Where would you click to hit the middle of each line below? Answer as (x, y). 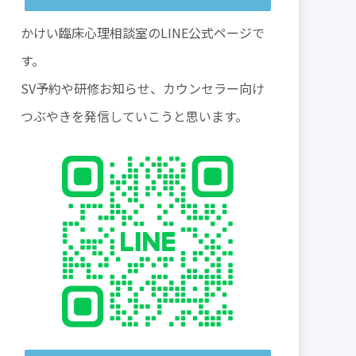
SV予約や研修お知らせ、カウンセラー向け (143, 89)
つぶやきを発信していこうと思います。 (134, 116)
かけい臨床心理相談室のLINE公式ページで (143, 33)
